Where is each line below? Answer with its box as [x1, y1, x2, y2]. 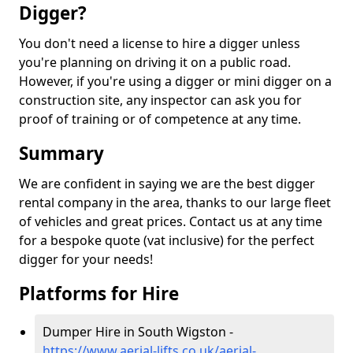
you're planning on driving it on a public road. [19, 54, 291, 71]
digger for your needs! [19, 251, 153, 268]
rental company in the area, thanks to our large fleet [19, 194, 331, 211]
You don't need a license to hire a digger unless [19, 35, 300, 52]
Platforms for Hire [19, 281, 179, 306]
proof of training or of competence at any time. [19, 110, 301, 128]
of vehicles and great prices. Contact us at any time [19, 213, 322, 230]
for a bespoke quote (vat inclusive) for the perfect [19, 232, 314, 249]
